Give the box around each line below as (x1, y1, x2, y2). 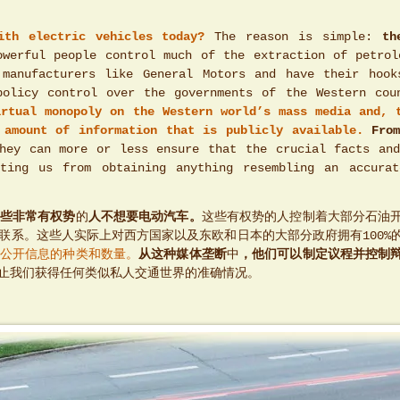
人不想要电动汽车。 (87, 211, 202, 225)
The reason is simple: (204, 29, 382, 44)
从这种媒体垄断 (138, 248, 227, 262)
